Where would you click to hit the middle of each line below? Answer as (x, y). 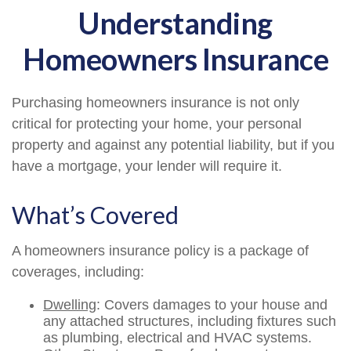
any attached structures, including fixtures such (190, 321)
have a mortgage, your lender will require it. (147, 166)
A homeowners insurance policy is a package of (160, 251)
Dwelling (70, 305)
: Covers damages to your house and (212, 305)
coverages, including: (78, 272)
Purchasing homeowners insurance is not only (156, 103)
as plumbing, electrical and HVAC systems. (177, 338)
